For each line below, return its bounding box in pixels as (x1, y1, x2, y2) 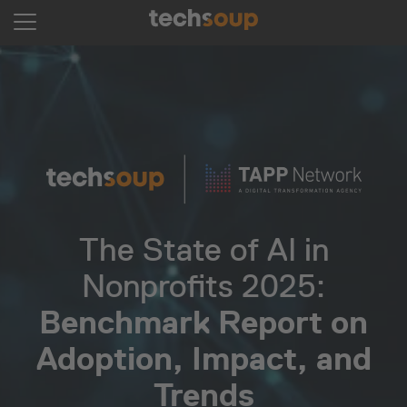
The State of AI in (78, 231, 329, 268)
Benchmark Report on (39, 303, 368, 341)
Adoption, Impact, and (35, 340, 372, 377)
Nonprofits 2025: (82, 267, 325, 304)
